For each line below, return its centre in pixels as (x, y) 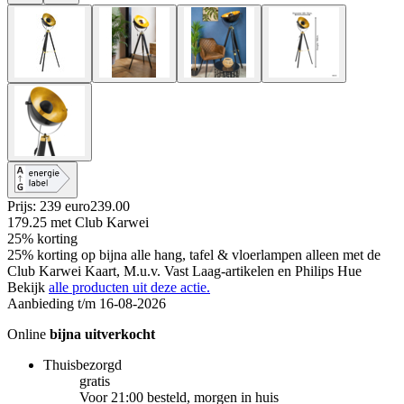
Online (28, 334)
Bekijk (28, 287)
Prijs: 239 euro (49, 206)
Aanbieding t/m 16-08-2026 (87, 303)
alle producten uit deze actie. (129, 287)
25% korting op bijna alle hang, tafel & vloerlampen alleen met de (194, 254)
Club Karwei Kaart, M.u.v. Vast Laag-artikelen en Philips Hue (184, 271)
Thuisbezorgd (83, 364)
